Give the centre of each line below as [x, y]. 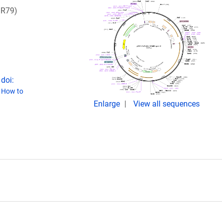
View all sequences [166, 104]
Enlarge [108, 104]
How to [12, 91]
